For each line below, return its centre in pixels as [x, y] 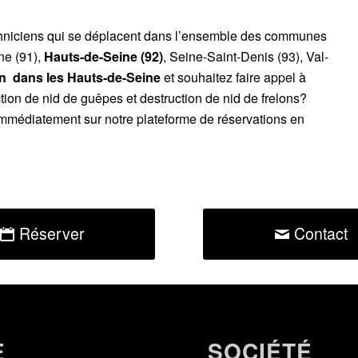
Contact [320, 233]
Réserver [52, 233]
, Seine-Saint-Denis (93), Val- [246, 56]
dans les [37, 77]
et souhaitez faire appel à [233, 77]
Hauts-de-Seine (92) [103, 56]
